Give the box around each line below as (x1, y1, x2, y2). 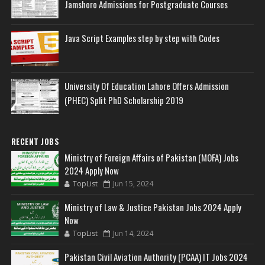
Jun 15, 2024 (112, 178, 153, 189)
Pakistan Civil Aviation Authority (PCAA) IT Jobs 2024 (64, 250, 248, 263)
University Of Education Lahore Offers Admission (64, 79, 229, 92)
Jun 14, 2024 (112, 228, 153, 238)
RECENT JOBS (11, 135, 60, 147)
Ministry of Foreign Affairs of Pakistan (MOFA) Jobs (64, 150, 238, 164)
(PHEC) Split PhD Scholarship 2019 (64, 93, 183, 106)
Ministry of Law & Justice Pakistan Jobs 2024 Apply (64, 200, 241, 214)
